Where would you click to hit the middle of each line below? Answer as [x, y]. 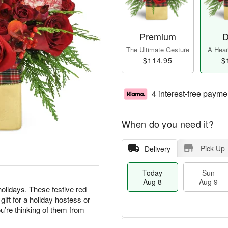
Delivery [157, 149]
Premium [158, 36]
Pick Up [212, 148]
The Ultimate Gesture [158, 50]
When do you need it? [168, 124]
